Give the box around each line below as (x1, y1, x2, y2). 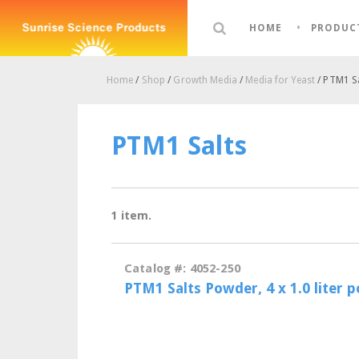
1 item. (111, 209, 151, 222)
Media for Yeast (245, 75, 316, 86)
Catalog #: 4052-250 (124, 261, 240, 276)
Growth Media (173, 75, 237, 86)
